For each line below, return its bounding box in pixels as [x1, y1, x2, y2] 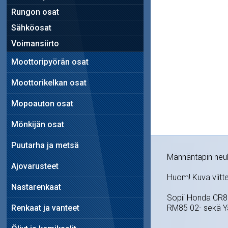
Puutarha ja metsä [11, 140, 79, 150]
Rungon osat [11, 7, 59, 17]
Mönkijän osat [11, 119, 64, 129]
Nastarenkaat [11, 182, 61, 192]
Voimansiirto [11, 38, 59, 48]
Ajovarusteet [11, 161, 59, 171]
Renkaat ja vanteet [11, 203, 79, 213]
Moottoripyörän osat [11, 56, 89, 67]
